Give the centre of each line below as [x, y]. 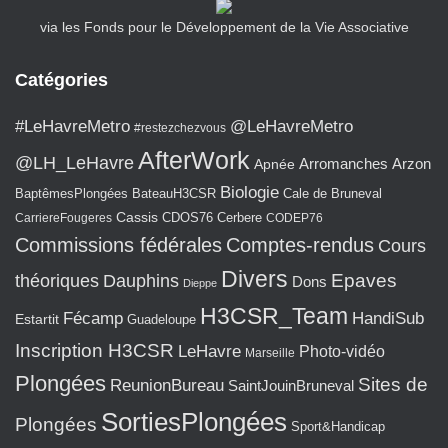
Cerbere [239, 218]
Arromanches [343, 163]
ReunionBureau [167, 385]
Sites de [393, 384]
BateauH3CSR [174, 194]
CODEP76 [294, 217]
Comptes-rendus [300, 245]
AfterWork [194, 160]
